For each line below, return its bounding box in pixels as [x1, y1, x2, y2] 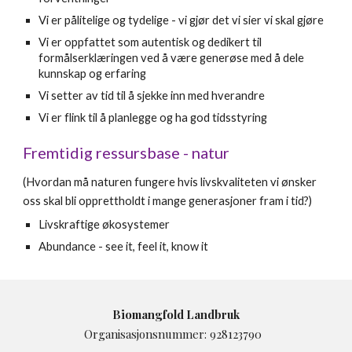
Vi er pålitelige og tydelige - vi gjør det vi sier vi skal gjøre [38, 13, 324, 27]
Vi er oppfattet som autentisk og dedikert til [38, 35, 262, 49]
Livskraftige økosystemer [38, 218, 170, 231]
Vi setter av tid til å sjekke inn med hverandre [38, 89, 266, 102]
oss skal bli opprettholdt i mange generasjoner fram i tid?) [23, 194, 313, 207]
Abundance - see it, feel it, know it [38, 240, 209, 253]
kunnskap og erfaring [38, 67, 147, 80]
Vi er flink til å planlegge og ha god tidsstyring [38, 111, 268, 124]
